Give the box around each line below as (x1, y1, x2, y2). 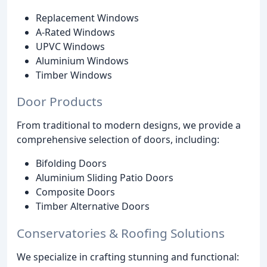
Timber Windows (36, 68, 112, 82)
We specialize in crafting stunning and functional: (17, 250, 239, 264)
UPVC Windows (36, 39, 105, 53)
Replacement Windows (36, 11, 139, 24)
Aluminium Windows (36, 54, 129, 67)
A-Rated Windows (36, 25, 115, 39)
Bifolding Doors (36, 157, 107, 170)
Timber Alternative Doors (36, 200, 150, 213)
